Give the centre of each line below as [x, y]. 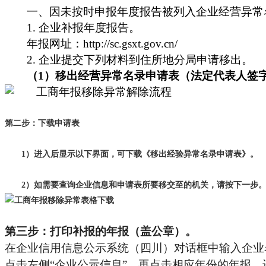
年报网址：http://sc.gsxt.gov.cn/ [102, 43]
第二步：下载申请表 [42, 123]
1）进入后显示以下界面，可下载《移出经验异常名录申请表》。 [140, 154]
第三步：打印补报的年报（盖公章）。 [101, 231]
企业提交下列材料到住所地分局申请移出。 [146, 59]
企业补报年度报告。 [90, 27]
